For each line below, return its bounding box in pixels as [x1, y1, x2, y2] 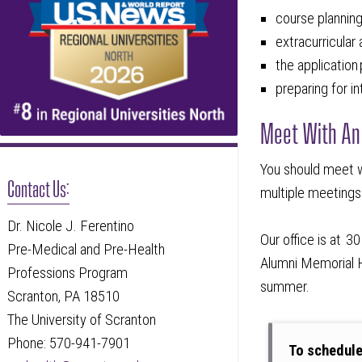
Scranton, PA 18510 [7, 287, 120, 305]
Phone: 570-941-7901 [7, 334, 131, 352]
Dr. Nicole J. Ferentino [7, 217, 135, 235]
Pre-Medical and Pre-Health [7, 240, 166, 259]
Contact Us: [7, 175, 70, 200]
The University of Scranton [7, 310, 157, 329]
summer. [260, 278, 310, 297]
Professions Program [7, 263, 128, 282]
